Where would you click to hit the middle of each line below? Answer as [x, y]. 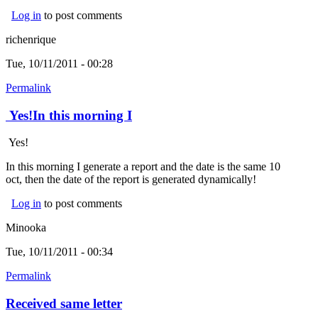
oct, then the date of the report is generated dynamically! [131, 180]
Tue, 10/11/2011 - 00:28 [59, 63]
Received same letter [64, 304]
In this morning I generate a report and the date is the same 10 [143, 167]
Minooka [26, 228]
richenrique [31, 39]
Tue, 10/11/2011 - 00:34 [59, 252]
